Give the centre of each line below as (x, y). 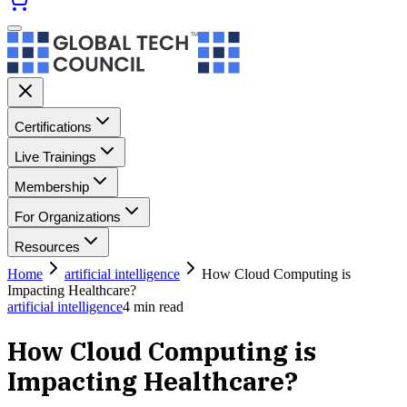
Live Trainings (55, 157)
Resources (47, 247)
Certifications (53, 127)
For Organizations (68, 217)
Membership (52, 187)
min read (157, 307)
